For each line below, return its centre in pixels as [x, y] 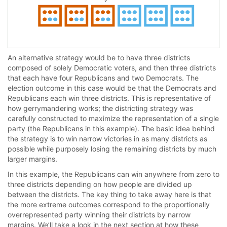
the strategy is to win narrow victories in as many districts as [107, 139]
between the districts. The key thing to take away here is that [109, 195]
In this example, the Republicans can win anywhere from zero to [113, 174]
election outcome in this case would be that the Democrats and [112, 88]
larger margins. [32, 159]
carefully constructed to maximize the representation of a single [113, 119]
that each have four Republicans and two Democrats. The [103, 78]
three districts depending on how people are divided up [100, 184]
